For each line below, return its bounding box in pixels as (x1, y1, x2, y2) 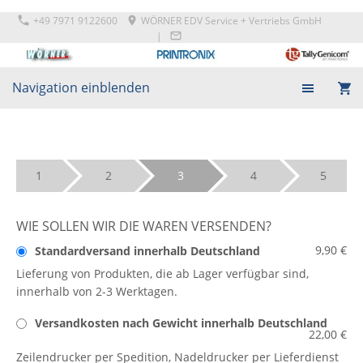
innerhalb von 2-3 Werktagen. (16, 284, 177, 300)
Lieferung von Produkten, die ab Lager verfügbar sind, (16, 266, 309, 282)
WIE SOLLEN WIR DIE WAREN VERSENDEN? (16, 216, 271, 235)
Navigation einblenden (12, 78, 150, 96)
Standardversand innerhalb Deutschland (35, 243, 260, 259)
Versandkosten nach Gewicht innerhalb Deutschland (35, 315, 327, 331)
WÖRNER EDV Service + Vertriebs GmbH (139, 14, 322, 28)
